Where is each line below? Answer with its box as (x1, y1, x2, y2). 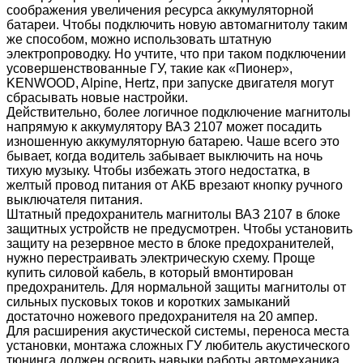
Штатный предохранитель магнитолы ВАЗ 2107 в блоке (6, 207, 340, 221)
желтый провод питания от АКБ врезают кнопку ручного (6, 177, 343, 192)
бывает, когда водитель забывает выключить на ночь (6, 148, 322, 163)
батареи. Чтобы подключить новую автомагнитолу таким (6, 17, 348, 32)
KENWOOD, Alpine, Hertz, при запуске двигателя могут (6, 75, 334, 90)
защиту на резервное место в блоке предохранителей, (6, 236, 334, 250)
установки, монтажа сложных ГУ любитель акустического (6, 338, 350, 352)
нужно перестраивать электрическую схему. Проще (6, 250, 315, 265)
